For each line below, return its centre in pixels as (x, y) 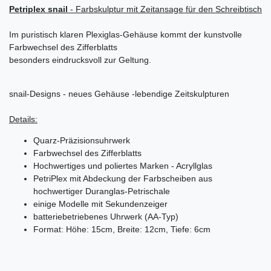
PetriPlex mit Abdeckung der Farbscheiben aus (123, 178)
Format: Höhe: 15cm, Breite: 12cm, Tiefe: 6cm (122, 229)
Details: (23, 119)
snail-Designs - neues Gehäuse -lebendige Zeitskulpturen (119, 93)
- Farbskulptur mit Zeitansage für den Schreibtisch (165, 9)
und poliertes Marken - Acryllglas (149, 165)
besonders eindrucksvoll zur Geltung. (80, 60)
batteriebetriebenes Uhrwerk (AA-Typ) (106, 216)
